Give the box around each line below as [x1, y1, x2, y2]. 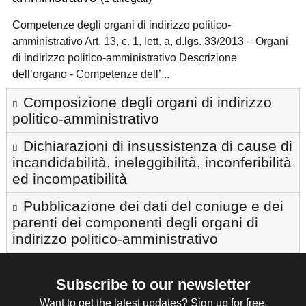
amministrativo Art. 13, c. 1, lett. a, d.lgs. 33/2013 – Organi [12, 35, 288, 47]
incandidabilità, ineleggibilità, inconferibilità [12, 154, 292, 170]
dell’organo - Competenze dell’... [12, 68, 169, 80]
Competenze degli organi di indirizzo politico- [12, 18, 231, 31]
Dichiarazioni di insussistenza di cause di [23, 137, 292, 154]
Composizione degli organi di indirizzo [23, 94, 272, 110]
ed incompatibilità [12, 170, 127, 186]
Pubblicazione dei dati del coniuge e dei [23, 197, 283, 214]
